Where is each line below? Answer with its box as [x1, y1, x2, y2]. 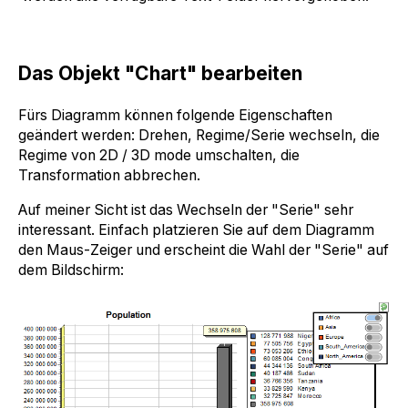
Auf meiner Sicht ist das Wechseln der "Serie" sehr [18, 200, 353, 219]
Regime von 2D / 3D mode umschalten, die [18, 147, 300, 165]
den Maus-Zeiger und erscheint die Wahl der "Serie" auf [18, 240, 389, 259]
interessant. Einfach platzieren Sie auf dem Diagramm [18, 220, 374, 239]
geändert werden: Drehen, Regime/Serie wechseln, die [18, 127, 380, 145]
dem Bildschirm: [18, 260, 124, 279]
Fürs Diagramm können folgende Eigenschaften [18, 107, 332, 125]
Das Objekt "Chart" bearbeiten [18, 62, 302, 86]
